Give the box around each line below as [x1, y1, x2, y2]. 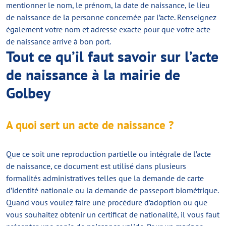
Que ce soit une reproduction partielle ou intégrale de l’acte [6, 149, 211, 159]
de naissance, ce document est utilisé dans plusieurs [6, 161, 186, 171]
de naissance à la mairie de [6, 65, 180, 84]
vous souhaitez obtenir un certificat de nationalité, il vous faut [6, 209, 219, 219]
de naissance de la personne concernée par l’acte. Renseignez [6, 12, 216, 22]
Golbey [6, 83, 50, 102]
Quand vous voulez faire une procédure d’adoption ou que [6, 197, 207, 207]
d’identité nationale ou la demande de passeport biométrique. [6, 185, 218, 195]
